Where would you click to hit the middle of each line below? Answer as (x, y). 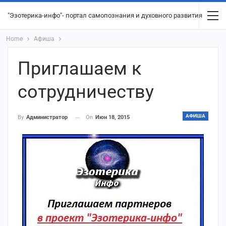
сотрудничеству (86, 92)
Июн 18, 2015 (112, 117)
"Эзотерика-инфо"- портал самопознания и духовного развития (105, 15)
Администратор (47, 118)
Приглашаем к (79, 69)
